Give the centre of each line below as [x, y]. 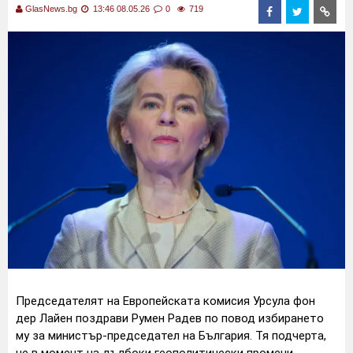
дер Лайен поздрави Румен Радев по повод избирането [170, 318]
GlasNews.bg [51, 9]
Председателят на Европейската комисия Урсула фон [165, 301]
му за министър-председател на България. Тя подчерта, [171, 335]
